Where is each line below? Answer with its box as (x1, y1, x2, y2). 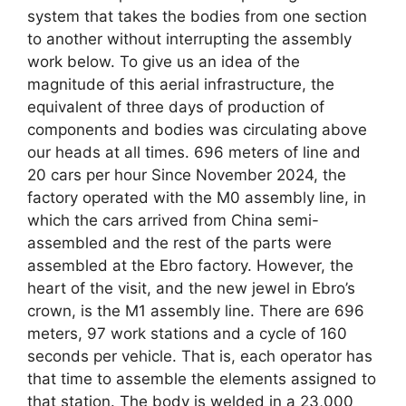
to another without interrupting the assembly (27, 29, 352, 48)
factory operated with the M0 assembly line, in (27, 188, 366, 207)
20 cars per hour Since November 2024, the (27, 165, 346, 184)
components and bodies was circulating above (27, 120, 367, 139)
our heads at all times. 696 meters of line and (27, 142, 361, 161)
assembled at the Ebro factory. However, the (27, 256, 353, 275)
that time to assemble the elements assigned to (27, 369, 376, 388)
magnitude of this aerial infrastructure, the (27, 74, 334, 93)
